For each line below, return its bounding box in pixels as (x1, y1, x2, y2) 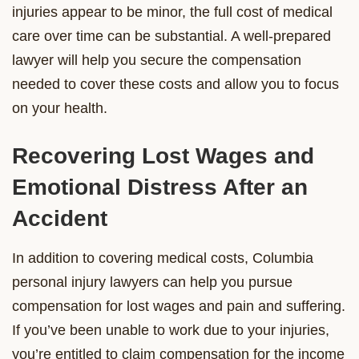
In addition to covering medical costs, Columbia (12, 249, 313, 266)
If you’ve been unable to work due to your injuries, (12, 321, 329, 338)
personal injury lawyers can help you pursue (12, 273, 292, 290)
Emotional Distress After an (12, 174, 308, 200)
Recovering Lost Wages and (12, 143, 314, 168)
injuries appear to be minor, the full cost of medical (12, 3, 333, 20)
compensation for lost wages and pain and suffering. (12, 297, 345, 314)
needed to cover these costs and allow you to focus (12, 75, 339, 92)
